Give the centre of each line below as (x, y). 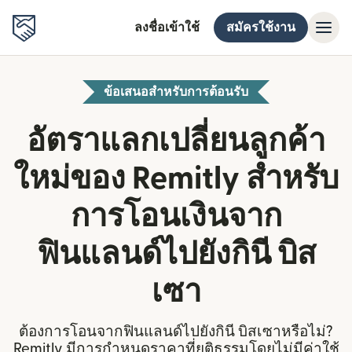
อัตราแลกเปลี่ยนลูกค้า (176, 141)
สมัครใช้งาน (261, 27)
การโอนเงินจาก (176, 217)
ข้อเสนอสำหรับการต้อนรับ (176, 92)
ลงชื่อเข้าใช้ (167, 27)
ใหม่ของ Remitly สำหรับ (176, 179)
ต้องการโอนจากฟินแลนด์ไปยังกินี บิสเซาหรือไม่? (176, 332)
